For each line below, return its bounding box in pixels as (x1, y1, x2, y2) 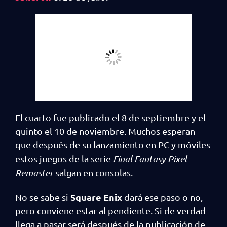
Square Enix (70, 191, 122, 203)
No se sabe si (15, 192, 70, 203)
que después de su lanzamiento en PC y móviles (15, 139, 210, 150)
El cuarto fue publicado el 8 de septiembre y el (15, 112, 206, 123)
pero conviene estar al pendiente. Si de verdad (15, 205, 206, 216)
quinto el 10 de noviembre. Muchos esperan (15, 126, 195, 137)
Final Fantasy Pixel (113, 153, 187, 165)
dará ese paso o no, (122, 192, 203, 203)
